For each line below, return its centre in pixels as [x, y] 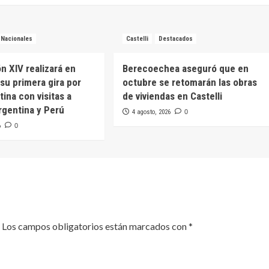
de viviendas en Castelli [172, 96]
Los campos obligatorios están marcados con [95, 226]
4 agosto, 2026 [151, 112]
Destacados [175, 38]
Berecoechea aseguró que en [185, 68]
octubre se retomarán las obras [189, 82]
